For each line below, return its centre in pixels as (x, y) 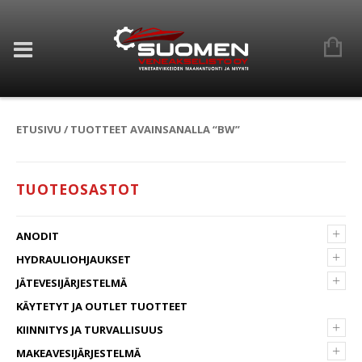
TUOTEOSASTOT (78, 189)
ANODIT (38, 236)
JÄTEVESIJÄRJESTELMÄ (72, 283)
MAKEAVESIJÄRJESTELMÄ (78, 353)
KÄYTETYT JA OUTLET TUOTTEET (102, 306)
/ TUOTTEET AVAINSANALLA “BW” (151, 129)
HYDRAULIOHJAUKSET (74, 259)
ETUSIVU (39, 129)
